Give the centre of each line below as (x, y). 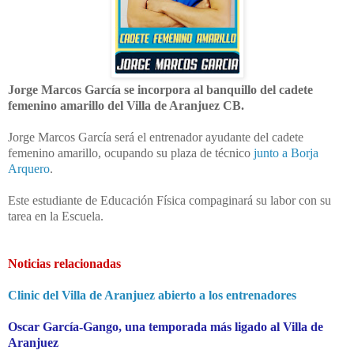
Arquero (29, 168)
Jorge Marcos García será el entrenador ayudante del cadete (156, 137)
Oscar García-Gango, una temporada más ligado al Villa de (166, 326)
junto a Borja (284, 153)
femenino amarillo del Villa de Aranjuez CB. (126, 105)
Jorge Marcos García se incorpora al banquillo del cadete (160, 89)
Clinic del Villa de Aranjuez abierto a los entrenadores (152, 295)
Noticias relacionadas (64, 263)
